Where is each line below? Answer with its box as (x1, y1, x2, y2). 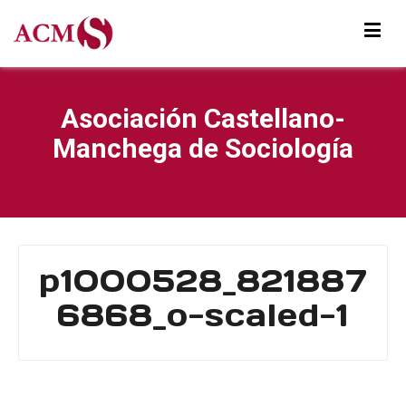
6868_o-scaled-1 (57, 295, 349, 335)
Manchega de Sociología (53, 132, 353, 164)
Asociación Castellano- (61, 102, 345, 134)
